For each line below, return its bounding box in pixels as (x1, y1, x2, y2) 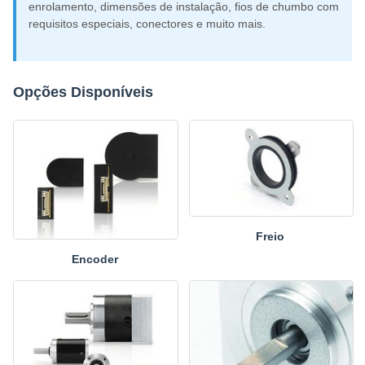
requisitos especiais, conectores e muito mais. (29, 17, 266, 30)
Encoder (71, 253, 118, 266)
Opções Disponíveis (13, 84, 153, 100)
